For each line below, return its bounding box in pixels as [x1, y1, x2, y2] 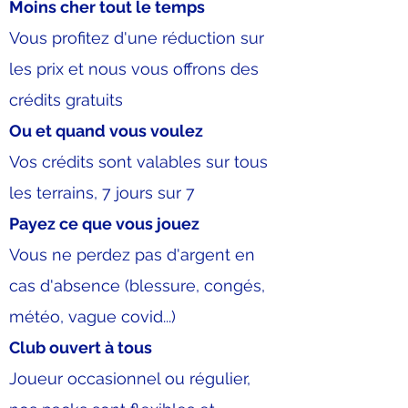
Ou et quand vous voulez [9, 121, 203, 140]
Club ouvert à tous [9, 338, 152, 357]
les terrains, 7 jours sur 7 [9, 183, 195, 202]
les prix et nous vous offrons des [9, 59, 259, 78]
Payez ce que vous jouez [9, 214, 199, 233]
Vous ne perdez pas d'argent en [9, 245, 255, 264]
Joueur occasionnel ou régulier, [9, 369, 250, 388]
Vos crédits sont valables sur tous [9, 152, 268, 171]
